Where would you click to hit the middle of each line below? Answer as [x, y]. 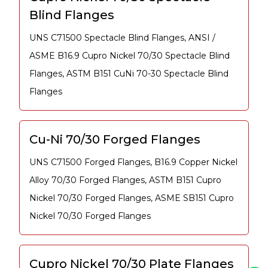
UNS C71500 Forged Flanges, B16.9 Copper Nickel [133, 162]
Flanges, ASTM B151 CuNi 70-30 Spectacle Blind [129, 74]
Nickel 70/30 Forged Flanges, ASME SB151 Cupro [132, 198]
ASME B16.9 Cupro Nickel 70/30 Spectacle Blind [130, 56]
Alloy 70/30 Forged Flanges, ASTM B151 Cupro [125, 180]
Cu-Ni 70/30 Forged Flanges [115, 140]
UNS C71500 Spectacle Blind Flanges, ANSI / [122, 38]
